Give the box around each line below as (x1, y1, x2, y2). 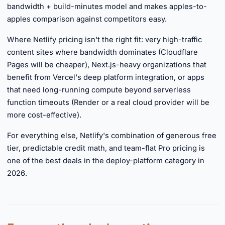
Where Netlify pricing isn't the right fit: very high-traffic (7, 35, 202, 44)
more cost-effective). (7, 110, 81, 120)
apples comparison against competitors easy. (7, 15, 167, 24)
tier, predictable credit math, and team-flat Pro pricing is (7, 144, 205, 153)
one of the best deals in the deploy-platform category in (7, 156, 204, 165)
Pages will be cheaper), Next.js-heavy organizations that (7, 60, 206, 69)
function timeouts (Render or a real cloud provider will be (7, 98, 209, 107)
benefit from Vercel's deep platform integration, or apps (7, 73, 204, 82)
